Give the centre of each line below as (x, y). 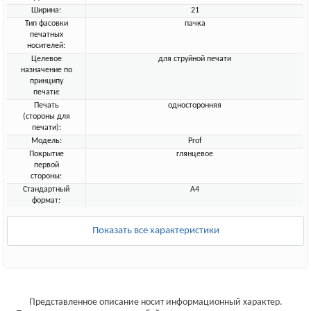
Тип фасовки (46, 24)
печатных (46, 35)
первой (46, 165)
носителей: (47, 46)
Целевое (46, 59)
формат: (47, 201)
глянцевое (195, 154)
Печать (46, 106)
